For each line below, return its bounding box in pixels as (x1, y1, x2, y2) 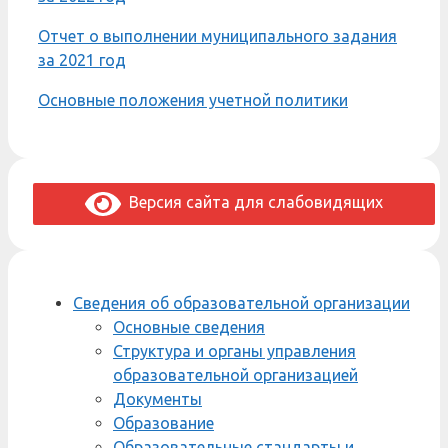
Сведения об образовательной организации (73, 293, 410, 312)
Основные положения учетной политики (38, 90, 348, 109)
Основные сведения (113, 317, 265, 336)
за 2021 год (38, 50, 126, 69)
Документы (113, 389, 202, 408)
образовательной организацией (113, 365, 358, 384)
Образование (113, 413, 214, 432)
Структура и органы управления (113, 341, 356, 360)
